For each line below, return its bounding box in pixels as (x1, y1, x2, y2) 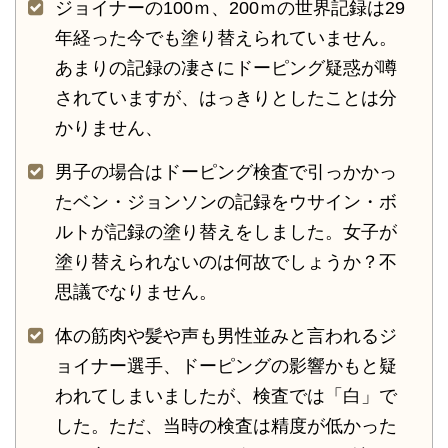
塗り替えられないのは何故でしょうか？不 (55, 251, 397, 272)
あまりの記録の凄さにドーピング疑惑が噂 (55, 57, 397, 78)
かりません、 (55, 117, 163, 138)
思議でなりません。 (55, 281, 217, 302)
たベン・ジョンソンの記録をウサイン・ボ (55, 191, 397, 212)
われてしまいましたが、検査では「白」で (55, 385, 397, 406)
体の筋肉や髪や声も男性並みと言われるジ (55, 325, 397, 346)
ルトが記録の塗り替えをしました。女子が (55, 221, 397, 242)
